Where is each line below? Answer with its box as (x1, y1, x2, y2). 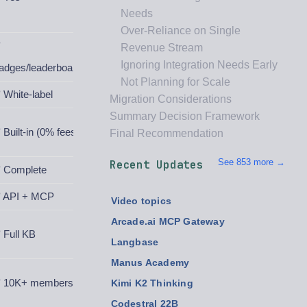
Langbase (110, 237, 159, 247)
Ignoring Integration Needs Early (121, 59, 278, 71)
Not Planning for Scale (121, 76, 230, 88)
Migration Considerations (110, 93, 232, 105)
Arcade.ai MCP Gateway (110, 217, 225, 227)
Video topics (110, 196, 172, 206)
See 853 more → (218, 157, 285, 167)
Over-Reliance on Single (121, 25, 241, 36)
